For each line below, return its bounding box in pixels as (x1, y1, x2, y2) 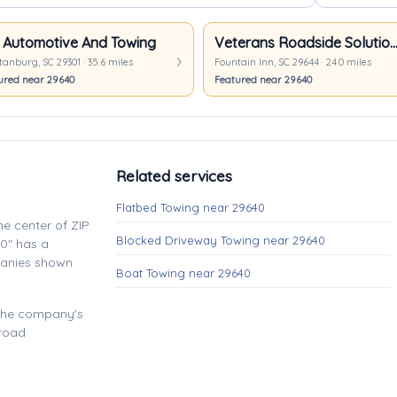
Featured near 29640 (214, 74, 312, 86)
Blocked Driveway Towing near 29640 (116, 233, 325, 247)
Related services (116, 167, 232, 185)
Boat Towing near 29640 (116, 266, 251, 280)
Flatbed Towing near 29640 (116, 200, 265, 214)
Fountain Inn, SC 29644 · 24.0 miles (214, 56, 371, 68)
